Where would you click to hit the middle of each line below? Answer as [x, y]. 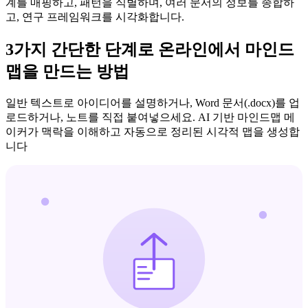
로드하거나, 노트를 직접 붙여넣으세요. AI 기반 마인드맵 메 [150, 118]
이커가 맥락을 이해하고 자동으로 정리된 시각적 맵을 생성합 [153, 132]
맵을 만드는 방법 [67, 72]
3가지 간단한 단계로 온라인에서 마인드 [150, 50]
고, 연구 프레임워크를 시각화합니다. [95, 17]
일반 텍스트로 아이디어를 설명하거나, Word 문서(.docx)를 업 [153, 103]
